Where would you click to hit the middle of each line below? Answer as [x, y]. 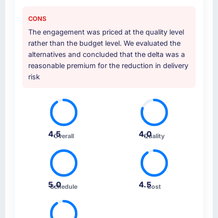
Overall [64, 136]
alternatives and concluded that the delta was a [106, 54]
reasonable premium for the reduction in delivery [108, 65]
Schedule [64, 186]
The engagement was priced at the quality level [106, 32]
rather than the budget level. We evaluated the [104, 43]
